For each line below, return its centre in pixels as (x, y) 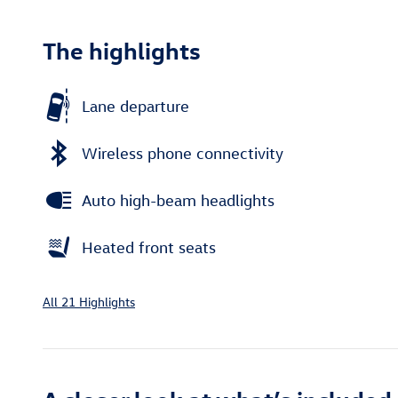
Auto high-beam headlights (178, 200)
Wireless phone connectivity (183, 153)
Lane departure (135, 106)
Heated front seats (149, 247)
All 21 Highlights (89, 302)
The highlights (122, 50)
